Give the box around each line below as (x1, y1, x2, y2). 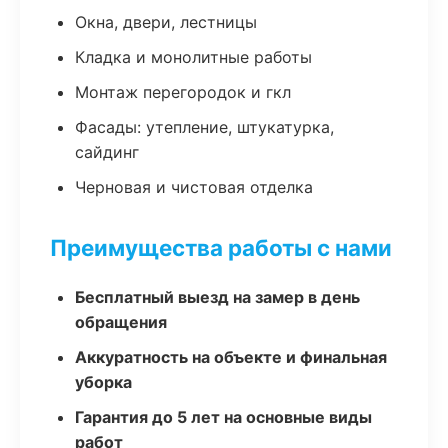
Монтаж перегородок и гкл (75, 82, 291, 102)
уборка (75, 372, 132, 392)
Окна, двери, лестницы (75, 12, 257, 32)
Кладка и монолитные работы (75, 47, 312, 67)
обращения (75, 312, 167, 332)
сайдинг (75, 142, 139, 162)
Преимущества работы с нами (50, 234, 392, 261)
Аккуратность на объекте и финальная (75, 347, 387, 367)
